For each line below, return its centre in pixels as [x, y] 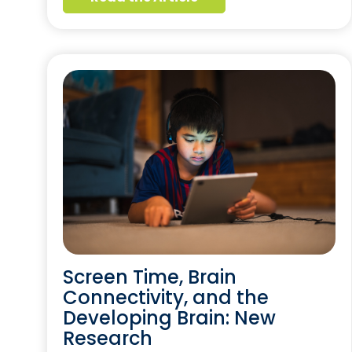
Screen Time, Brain [150, 277]
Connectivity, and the [166, 297]
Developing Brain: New [169, 317]
